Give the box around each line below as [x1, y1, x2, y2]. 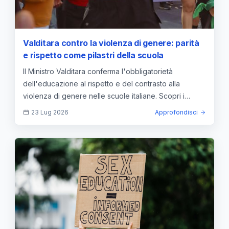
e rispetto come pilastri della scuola [23, 50, 164, 61]
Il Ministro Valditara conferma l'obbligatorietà [23, 67, 173, 76]
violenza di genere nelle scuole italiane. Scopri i [23, 91, 185, 101]
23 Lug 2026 [31, 108, 68, 117]
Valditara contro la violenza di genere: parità [23, 38, 199, 49]
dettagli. [23, 104, 50, 113]
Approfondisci [155, 108, 198, 117]
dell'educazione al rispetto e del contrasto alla [23, 79, 180, 88]
